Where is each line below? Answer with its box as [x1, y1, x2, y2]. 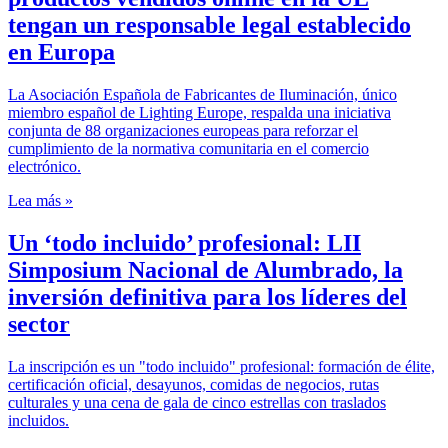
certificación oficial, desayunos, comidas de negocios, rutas [8, 375, 379, 393]
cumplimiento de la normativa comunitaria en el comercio [8, 139, 369, 157]
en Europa [8, 38, 115, 65]
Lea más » [8, 191, 73, 209]
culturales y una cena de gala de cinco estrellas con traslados [8, 393, 386, 411]
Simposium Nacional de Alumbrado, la [8, 256, 403, 283]
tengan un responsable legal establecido [8, 11, 411, 38]
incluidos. [8, 411, 69, 429]
